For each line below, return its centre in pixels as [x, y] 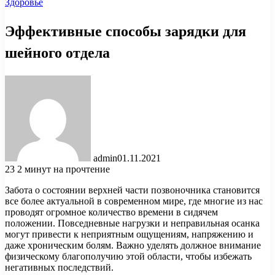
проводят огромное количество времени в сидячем [111, 212]
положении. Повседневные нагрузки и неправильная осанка [132, 223]
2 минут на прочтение [64, 169]
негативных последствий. [59, 267]
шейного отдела [57, 52]
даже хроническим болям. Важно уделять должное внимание [133, 245]
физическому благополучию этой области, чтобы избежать [128, 256]
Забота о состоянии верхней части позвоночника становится [132, 190]
